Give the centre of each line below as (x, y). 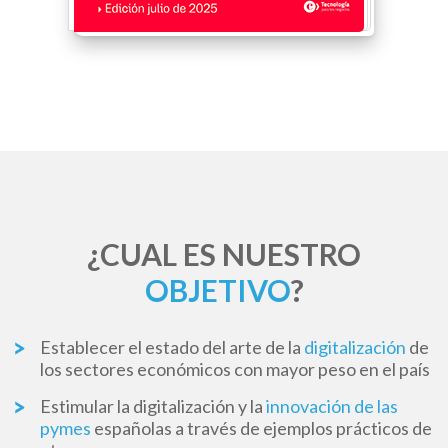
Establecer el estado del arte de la (172, 347)
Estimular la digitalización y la (153, 406)
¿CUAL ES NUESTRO (224, 254)
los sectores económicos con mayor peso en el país (235, 369)
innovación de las (332, 406)
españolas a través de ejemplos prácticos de (261, 428)
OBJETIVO (217, 290)
